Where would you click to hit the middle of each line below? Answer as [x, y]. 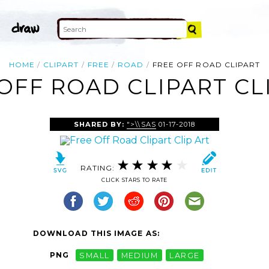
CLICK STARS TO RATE [134, 180]
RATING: [99, 168]
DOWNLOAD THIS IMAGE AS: [96, 234]
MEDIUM [140, 255]
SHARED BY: [101, 124]
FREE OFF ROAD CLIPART [206, 65]
